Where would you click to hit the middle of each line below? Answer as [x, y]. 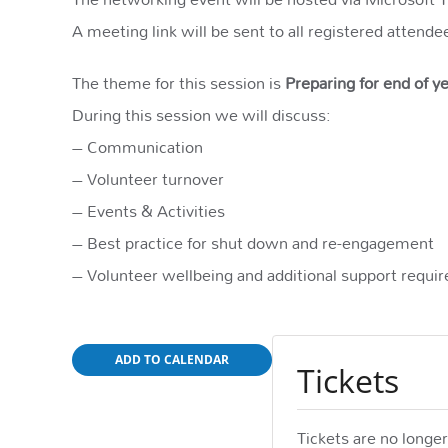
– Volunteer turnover [148, 179]
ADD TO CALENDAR [172, 360]
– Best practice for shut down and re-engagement [253, 243]
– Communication [137, 147]
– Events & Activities [148, 211]
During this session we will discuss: [201, 115]
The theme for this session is [178, 83]
